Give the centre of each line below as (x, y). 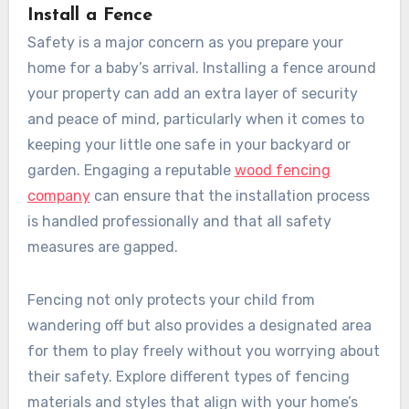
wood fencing (282, 170)
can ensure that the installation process (230, 195)
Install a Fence (89, 15)
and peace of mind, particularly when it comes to (195, 119)
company (58, 195)
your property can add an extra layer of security (192, 93)
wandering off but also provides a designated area (199, 325)
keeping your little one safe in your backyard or (189, 144)
